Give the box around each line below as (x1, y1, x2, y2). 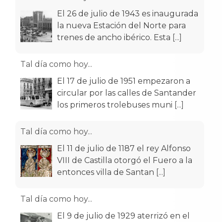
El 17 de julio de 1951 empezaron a (57, 76, 190, 86)
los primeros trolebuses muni (57, 100, 174, 110)
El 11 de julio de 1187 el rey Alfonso (57, 144, 191, 153)
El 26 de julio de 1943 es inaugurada (57, 9, 198, 18)
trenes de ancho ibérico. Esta (57, 33, 172, 42)
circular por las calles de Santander (57, 88, 196, 98)
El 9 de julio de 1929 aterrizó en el (57, 211, 190, 221)
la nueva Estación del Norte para (57, 21, 186, 30)
